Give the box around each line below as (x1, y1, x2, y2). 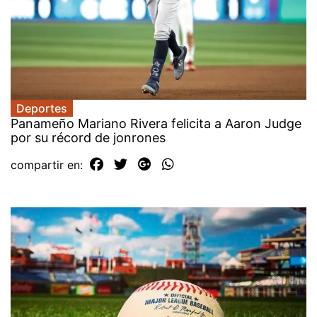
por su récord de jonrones (11, 129, 166, 145)
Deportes (16, 100, 67, 115)
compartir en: (11, 157, 86, 172)
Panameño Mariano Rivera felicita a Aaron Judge (11, 115, 301, 131)
